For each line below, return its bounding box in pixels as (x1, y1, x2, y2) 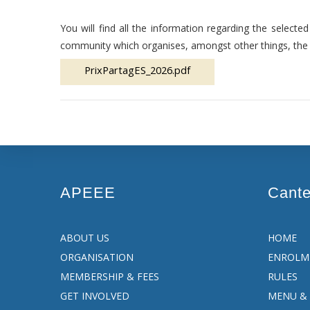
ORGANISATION (60, 250, 134, 264)
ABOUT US (60, 231, 109, 244)
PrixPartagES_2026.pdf (84, 63, 190, 77)
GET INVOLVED (60, 289, 129, 302)
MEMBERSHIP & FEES (60, 270, 159, 283)
